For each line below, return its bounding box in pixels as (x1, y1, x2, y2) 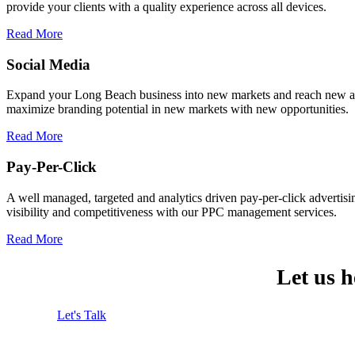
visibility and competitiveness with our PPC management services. (6, 204, 337, 219)
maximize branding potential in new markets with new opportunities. (6, 102, 349, 116)
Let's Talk (57, 308, 106, 323)
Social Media (6, 55, 90, 73)
